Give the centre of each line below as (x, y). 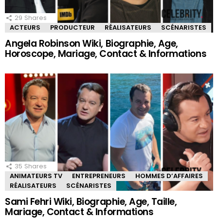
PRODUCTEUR (73, 28)
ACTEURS (25, 28)
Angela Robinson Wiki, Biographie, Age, (91, 44)
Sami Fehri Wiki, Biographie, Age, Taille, (91, 202)
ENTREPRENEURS (99, 176)
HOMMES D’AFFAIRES (169, 176)
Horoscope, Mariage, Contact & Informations (106, 54)
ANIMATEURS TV (36, 176)
